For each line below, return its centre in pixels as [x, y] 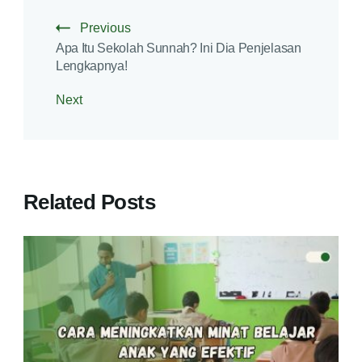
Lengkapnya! [92, 66]
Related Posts [90, 202]
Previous [105, 28]
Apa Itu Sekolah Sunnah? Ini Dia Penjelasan [179, 48]
